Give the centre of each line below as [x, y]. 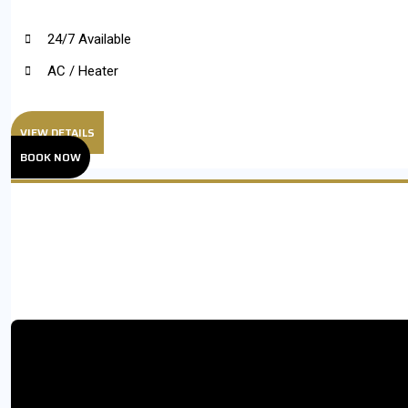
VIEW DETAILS [57, 132]
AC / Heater [83, 71]
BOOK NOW [51, 157]
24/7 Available [89, 39]
